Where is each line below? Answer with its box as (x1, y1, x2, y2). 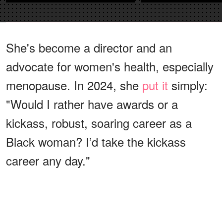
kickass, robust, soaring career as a (6, 113, 192, 131)
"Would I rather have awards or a (6, 95, 178, 112)
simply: (168, 76, 208, 94)
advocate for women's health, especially (6, 57, 214, 75)
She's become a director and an (6, 38, 172, 56)
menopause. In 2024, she (6, 76, 142, 94)
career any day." (6, 151, 90, 169)
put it (142, 76, 168, 94)
